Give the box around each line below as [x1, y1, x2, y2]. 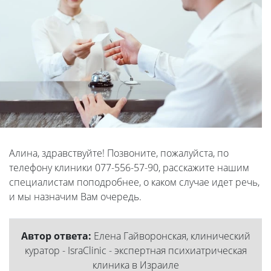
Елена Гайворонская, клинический [91, 229, 250, 243]
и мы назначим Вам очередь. [9, 190, 144, 204]
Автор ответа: [21, 229, 91, 243]
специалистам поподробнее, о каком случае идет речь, [9, 175, 260, 189]
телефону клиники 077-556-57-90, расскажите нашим [9, 161, 249, 175]
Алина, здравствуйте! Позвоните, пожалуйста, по [9, 146, 229, 160]
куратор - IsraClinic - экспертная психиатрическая [24, 244, 247, 258]
